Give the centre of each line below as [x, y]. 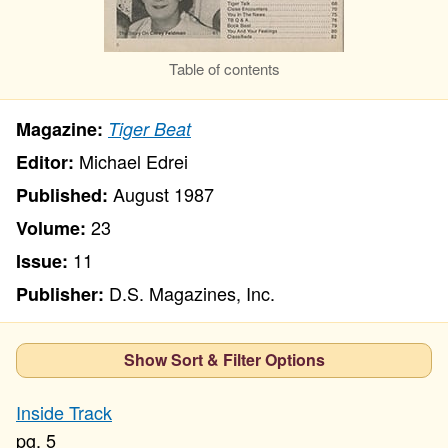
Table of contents [224, 68]
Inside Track [64, 412]
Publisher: [60, 294]
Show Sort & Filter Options [224, 359]
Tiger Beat [149, 128]
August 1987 [163, 194]
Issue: [42, 261]
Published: [62, 195]
